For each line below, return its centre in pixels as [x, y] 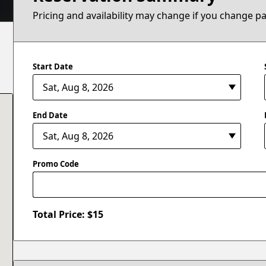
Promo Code [56, 164]
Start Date [53, 66]
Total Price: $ [63, 215]
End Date [50, 115]
